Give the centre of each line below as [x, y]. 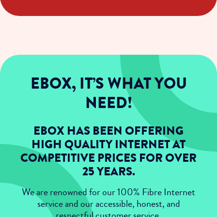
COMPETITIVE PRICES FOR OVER [108, 158]
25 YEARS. [108, 171]
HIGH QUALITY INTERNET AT [108, 144]
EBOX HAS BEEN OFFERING [108, 131]
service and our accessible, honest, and [108, 203]
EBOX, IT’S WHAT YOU [108, 83]
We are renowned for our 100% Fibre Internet [108, 192]
